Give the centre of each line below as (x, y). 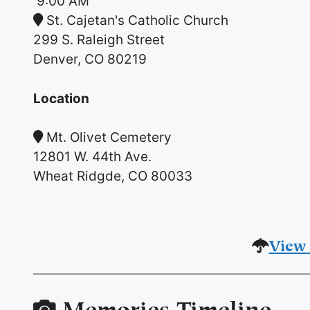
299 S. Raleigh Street (99, 40)
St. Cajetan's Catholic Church (138, 20)
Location (62, 98)
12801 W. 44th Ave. (93, 156)
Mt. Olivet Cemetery (109, 137)
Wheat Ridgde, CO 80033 (113, 176)
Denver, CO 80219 (90, 59)
